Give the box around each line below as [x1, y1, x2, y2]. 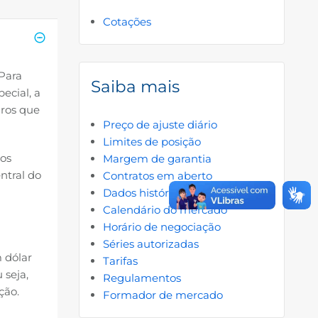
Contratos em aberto [102, 168, 212, 182]
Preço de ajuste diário [102, 117, 217, 131]
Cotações [102, 15, 151, 29]
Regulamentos [102, 270, 181, 285]
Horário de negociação [102, 219, 221, 234]
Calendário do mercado [102, 202, 227, 216]
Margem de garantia [102, 151, 212, 165]
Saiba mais [91, 76, 180, 97]
